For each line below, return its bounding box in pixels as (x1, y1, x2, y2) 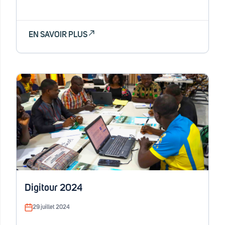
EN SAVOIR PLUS (29, 31, 87, 39)
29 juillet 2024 (33, 204, 70, 210)
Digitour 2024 (25, 183, 82, 193)
